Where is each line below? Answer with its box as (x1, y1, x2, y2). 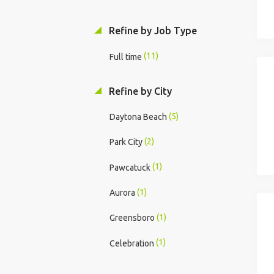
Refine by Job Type (106, 25, 197, 37)
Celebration (109, 238, 154, 248)
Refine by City (106, 85, 172, 97)
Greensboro (109, 213, 155, 223)
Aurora (109, 187, 135, 198)
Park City (109, 137, 143, 147)
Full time (109, 51, 142, 62)
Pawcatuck (109, 162, 150, 172)
